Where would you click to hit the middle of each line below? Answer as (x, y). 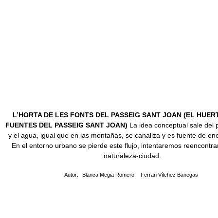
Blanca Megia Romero (108, 175)
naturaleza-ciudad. (132, 156)
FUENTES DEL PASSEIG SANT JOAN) (66, 125)
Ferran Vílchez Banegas (169, 175)
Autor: (72, 175)
